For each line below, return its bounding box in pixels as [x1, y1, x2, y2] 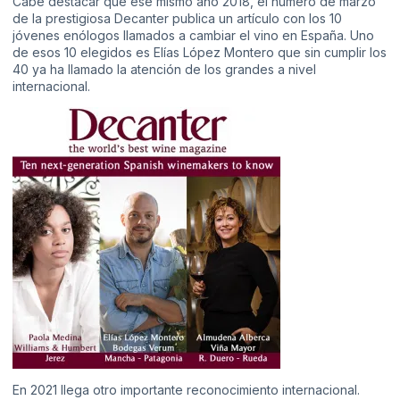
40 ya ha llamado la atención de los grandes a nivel [12, 61, 316, 77]
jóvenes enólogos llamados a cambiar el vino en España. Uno [12, 27, 374, 43]
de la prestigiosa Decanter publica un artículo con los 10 [12, 10, 342, 26]
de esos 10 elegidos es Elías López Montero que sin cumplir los [12, 44, 387, 60]
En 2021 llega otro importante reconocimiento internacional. [12, 382, 360, 398]
